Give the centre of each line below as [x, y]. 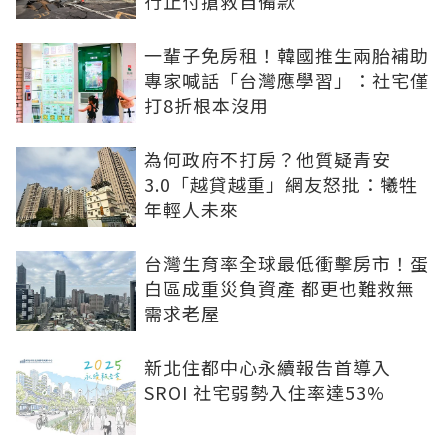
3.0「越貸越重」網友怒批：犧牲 [281, 184]
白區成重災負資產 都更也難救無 [279, 288]
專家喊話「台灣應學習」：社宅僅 [286, 80]
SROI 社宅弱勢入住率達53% [264, 392]
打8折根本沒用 [206, 105]
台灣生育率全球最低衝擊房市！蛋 [286, 263]
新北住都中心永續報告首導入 [267, 367]
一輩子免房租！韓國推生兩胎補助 [286, 55]
